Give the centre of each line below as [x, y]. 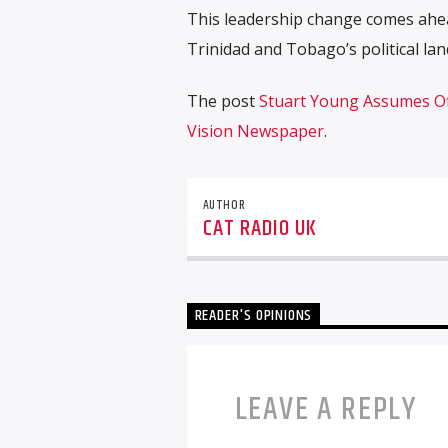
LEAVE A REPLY [325, 409]
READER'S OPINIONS [253, 316]
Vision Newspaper [255, 131]
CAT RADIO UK [260, 228]
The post [222, 101]
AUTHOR [224, 204]
